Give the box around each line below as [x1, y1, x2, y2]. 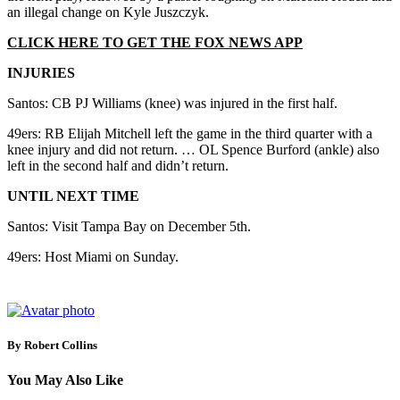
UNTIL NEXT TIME [7, 187, 139, 204]
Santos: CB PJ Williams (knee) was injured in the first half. [7, 95, 337, 111]
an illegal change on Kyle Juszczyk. [7, 4, 209, 20]
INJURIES [7, 64, 75, 80]
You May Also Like [7, 372, 123, 388]
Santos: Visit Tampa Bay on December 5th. [7, 218, 251, 234]
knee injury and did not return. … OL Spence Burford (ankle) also [7, 141, 379, 157]
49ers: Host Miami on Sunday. [7, 248, 179, 264]
